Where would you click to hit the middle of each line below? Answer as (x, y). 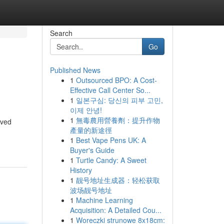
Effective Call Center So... (110, 90)
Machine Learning (104, 200)
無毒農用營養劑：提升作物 (118, 120)
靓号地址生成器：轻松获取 (118, 180)
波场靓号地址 (91, 190)
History (81, 170)
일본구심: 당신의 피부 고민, (119, 100)
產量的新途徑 (91, 130)
